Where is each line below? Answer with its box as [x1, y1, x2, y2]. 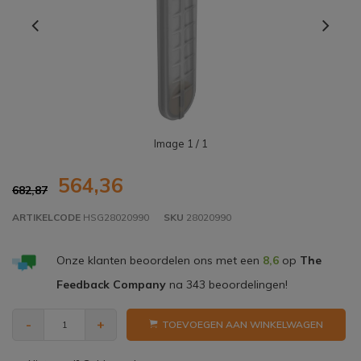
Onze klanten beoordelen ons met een [56, 253, 263, 268]
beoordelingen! [205, 277, 288, 293]
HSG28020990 [81, 211, 149, 224]
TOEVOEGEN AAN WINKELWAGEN [162, 318, 323, 331]
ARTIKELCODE [12, 211, 81, 224]
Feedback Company [56, 277, 166, 293]
